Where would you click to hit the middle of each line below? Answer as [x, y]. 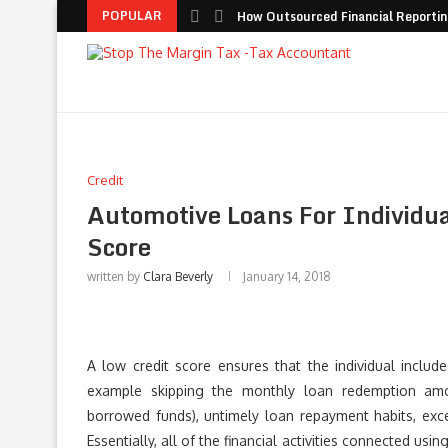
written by [115, 276]
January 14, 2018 [287, 276]
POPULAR [132, 15]
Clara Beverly [178, 276]
